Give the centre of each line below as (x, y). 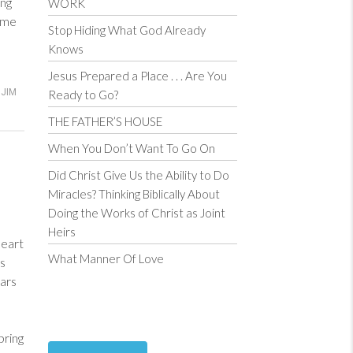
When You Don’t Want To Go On (132, 148)
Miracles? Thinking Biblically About (134, 194)
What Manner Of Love (106, 258)
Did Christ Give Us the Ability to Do (139, 175)
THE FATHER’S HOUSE (105, 121)
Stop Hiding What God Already (127, 30)
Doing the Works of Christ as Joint (137, 213)
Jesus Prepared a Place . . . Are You (137, 76)
